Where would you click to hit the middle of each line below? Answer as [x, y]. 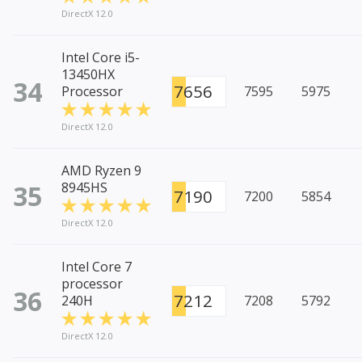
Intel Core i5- [101, 58]
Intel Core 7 [97, 267]
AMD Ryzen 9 [101, 171]
